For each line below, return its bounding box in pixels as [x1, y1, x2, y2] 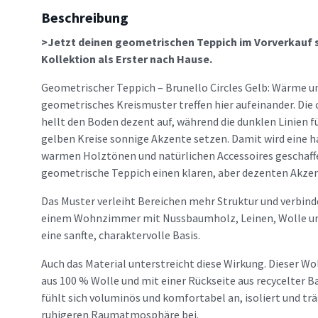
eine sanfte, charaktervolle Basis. [41, 228, 200, 242]
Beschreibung [41, 9, 128, 26]
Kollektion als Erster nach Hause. [41, 52, 212, 66]
